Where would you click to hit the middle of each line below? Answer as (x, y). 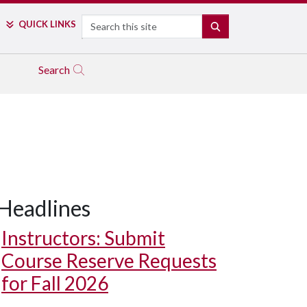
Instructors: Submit (83, 238)
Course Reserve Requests (109, 260)
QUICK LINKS (47, 24)
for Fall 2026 (55, 283)
